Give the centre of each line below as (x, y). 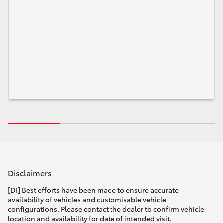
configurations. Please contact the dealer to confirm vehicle (106, 209)
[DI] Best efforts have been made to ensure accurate (93, 190)
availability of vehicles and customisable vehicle (87, 199)
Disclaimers (30, 172)
